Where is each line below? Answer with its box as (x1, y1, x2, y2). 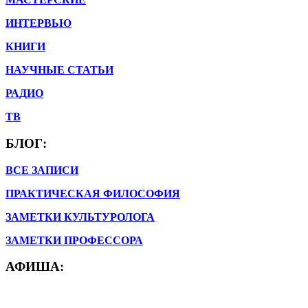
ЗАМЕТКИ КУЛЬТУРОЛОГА (5, 210, 155, 223)
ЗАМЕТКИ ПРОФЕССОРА (5, 234, 143, 246)
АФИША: (5, 259, 64, 274)
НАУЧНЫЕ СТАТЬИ (5, 64, 113, 76)
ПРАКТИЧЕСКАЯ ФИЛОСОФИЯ (5, 187, 180, 199)
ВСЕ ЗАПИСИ (5, 164, 78, 176)
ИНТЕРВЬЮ (5, 17, 71, 30)
